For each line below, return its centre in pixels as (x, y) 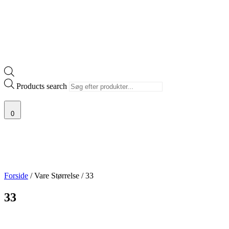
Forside (16, 175)
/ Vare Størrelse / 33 (61, 175)
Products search (43, 86)
